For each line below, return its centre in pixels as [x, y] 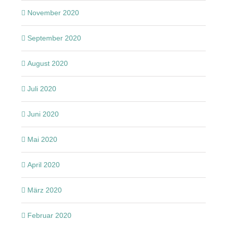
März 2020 [44, 190]
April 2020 [43, 164]
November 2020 [53, 12]
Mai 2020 [42, 139]
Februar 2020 [49, 215]
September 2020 [54, 38]
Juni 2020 [43, 114]
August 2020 [47, 63]
